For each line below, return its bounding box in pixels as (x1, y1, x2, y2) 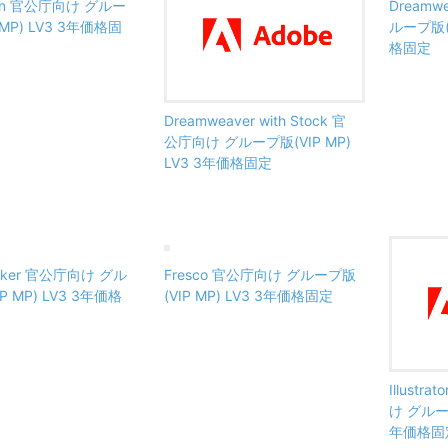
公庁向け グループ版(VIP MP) (164, 132, 351, 150)
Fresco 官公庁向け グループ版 (164, 265, 356, 283)
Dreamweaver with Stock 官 (164, 111, 346, 129)
